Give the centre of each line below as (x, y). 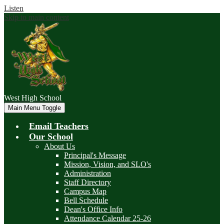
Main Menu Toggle (34, 108)
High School (41, 98)
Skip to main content (36, 17)
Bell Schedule (86, 200)
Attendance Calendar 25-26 (107, 218)
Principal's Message (95, 155)
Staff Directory (87, 182)
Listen (14, 8)
